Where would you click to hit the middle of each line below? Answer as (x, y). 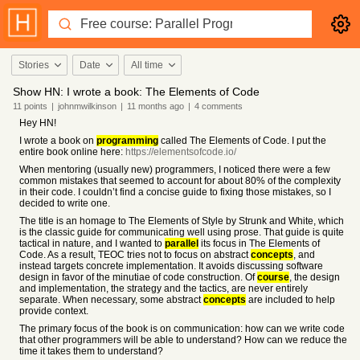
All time (147, 65)
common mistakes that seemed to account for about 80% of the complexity (180, 181)
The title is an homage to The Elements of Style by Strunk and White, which (182, 221)
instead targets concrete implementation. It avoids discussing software (171, 266)
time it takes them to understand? (91, 351)
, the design (315, 277)
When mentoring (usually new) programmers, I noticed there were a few (175, 170)
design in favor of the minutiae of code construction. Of (138, 277)
